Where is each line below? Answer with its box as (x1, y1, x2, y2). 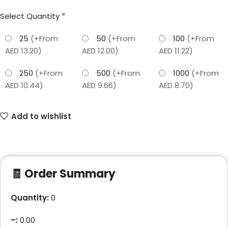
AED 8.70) (159, 80, 193, 91)
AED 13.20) (5, 45, 42, 56)
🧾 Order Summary (11, 166, 116, 182)
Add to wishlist (11, 110, 71, 122)
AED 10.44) (5, 80, 43, 91)
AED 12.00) (82, 45, 119, 56)
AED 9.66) (82, 80, 117, 91)
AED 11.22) (159, 45, 193, 56)
